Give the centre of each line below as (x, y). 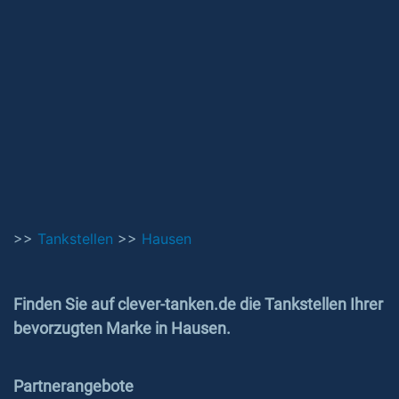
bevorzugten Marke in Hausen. (122, 328)
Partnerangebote (73, 386)
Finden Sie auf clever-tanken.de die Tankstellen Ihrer (198, 304)
